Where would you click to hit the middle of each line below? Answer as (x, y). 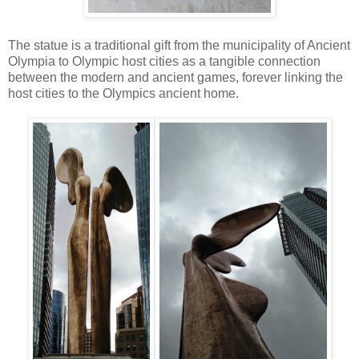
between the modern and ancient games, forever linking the (175, 77)
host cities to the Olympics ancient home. (125, 93)
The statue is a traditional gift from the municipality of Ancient (179, 45)
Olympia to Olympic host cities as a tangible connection (164, 61)
